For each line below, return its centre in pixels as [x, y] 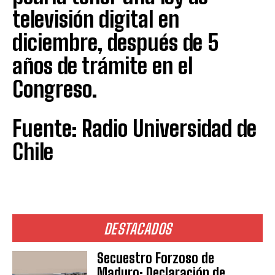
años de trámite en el [103, 66]
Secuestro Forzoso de [156, 258]
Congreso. [55, 89]
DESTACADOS [137, 228]
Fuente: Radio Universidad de [134, 128]
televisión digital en [96, 19]
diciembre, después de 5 [115, 42]
